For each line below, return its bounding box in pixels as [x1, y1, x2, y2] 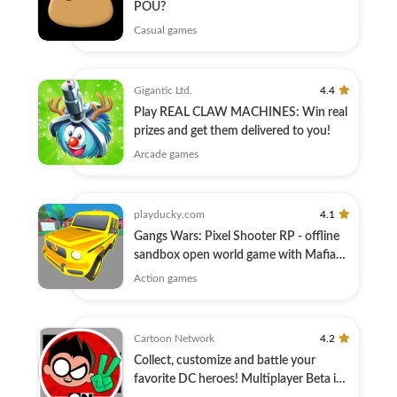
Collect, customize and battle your [134, 354, 315, 367]
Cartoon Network [134, 333, 214, 344]
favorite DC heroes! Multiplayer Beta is [134, 373, 341, 385]
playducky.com [134, 209, 205, 220]
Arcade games [134, 149, 198, 160]
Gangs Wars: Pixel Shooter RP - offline [134, 230, 339, 243]
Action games [134, 273, 197, 284]
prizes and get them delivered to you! [134, 125, 331, 137]
